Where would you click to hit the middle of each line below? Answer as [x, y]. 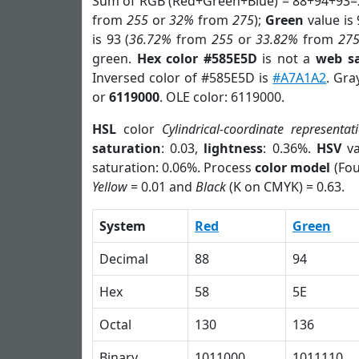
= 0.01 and [161, 187]
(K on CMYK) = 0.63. [285, 187]
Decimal [124, 259]
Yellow [110, 187]
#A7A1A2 [300, 78]
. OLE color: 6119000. [222, 97]
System [123, 226]
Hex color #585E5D [197, 58]
